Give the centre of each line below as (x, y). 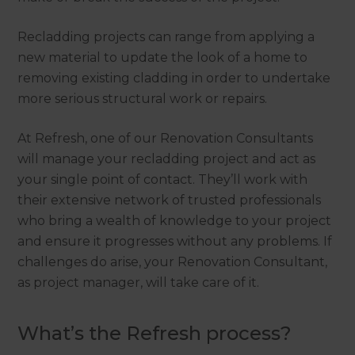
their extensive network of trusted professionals (170, 200)
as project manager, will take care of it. (139, 282)
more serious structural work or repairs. (144, 98)
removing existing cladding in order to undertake (174, 78)
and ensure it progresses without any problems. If (175, 241)
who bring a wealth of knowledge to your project (175, 220)
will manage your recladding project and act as (167, 158)
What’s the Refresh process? (155, 333)
